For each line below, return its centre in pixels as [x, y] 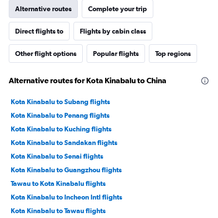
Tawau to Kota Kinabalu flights [58, 184]
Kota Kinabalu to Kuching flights [61, 129]
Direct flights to [39, 31]
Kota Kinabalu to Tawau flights [58, 211]
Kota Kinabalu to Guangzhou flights [66, 170]
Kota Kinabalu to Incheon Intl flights [66, 197]
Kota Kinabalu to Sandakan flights [64, 143]
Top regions [173, 54]
